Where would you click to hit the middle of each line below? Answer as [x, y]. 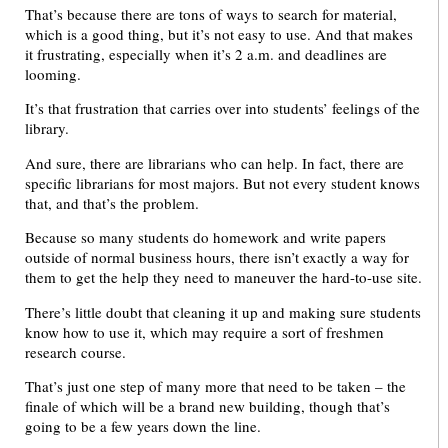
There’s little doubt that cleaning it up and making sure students [223, 311]
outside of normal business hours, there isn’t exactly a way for [217, 257]
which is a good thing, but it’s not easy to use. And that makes [219, 34]
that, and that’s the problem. [112, 202]
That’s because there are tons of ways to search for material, [211, 14]
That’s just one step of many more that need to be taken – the [215, 385]
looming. [53, 74]
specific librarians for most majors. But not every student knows [222, 182]
